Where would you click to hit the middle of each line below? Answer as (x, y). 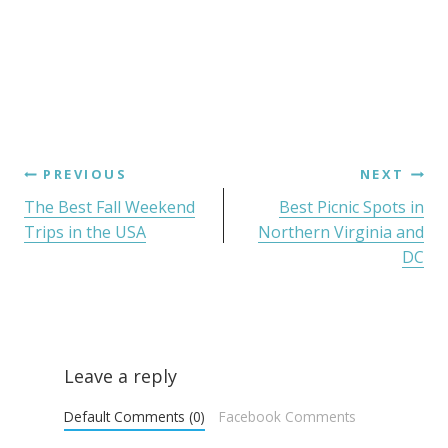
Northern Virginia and (341, 232)
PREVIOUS (85, 174)
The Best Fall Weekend (109, 207)
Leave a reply (120, 376)
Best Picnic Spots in (351, 207)
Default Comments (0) (134, 416)
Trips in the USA (85, 232)
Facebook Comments (287, 416)
